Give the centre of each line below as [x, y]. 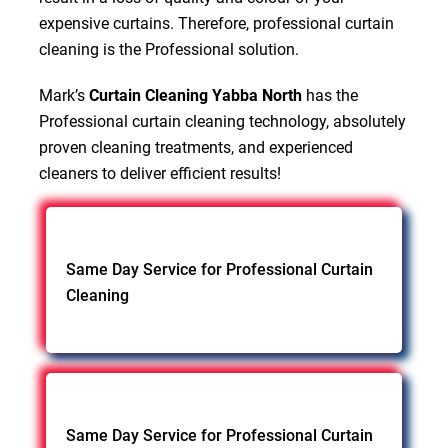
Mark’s [63, 95]
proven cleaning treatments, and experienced [195, 147]
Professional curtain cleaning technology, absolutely [222, 121]
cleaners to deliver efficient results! [159, 173]
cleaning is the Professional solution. [168, 49]
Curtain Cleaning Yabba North [195, 95]
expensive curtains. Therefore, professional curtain [216, 23]
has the [329, 95]
